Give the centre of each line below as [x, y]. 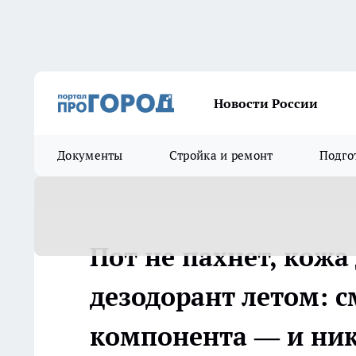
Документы [90, 155]
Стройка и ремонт [221, 155]
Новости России [266, 103]
